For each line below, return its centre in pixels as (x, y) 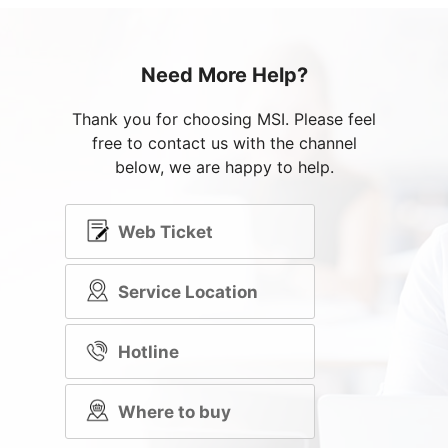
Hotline (148, 351)
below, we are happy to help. (224, 167)
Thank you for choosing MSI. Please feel (224, 119)
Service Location (188, 291)
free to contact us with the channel (224, 143)
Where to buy (174, 411)
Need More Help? (224, 75)
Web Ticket (165, 231)
